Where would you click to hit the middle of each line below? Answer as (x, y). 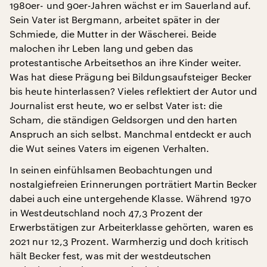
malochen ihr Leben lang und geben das (101, 48)
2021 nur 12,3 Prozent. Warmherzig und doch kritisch (129, 241)
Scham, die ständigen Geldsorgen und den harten (123, 120)
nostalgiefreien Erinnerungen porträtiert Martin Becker (133, 184)
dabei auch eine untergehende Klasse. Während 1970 (130, 198)
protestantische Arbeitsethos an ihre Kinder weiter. (126, 63)
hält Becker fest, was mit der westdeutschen (111, 256)
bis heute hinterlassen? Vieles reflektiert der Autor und (133, 91)
